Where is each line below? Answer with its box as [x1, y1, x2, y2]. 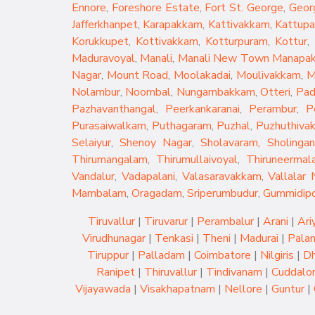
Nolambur [72, 84, 120, 100]
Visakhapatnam [139, 281, 215, 297]
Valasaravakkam [181, 169, 262, 184]
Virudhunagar [82, 231, 146, 246]
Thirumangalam [72, 152, 148, 167]
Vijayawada [75, 281, 131, 297]
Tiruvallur [88, 214, 135, 229]
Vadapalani [121, 169, 175, 184]
